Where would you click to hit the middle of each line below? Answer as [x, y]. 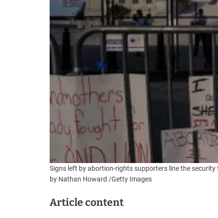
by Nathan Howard [78, 179]
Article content [87, 202]
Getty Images [132, 179]
